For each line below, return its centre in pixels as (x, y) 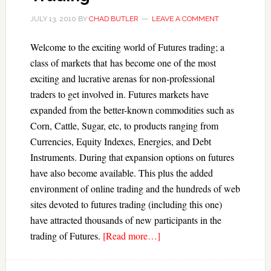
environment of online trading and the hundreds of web (135, 188)
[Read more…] (131, 236)
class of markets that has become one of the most (123, 63)
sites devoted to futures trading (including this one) (126, 204)
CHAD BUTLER (113, 19)
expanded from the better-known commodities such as (132, 110)
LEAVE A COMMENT (185, 19)
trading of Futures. (66, 236)
